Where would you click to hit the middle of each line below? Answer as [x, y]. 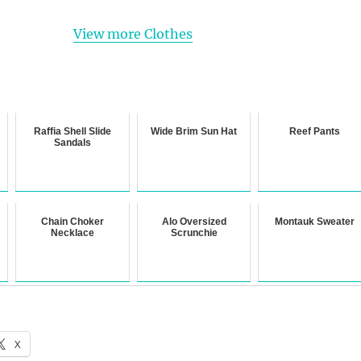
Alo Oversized [194, 222]
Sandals [73, 143]
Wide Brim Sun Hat [194, 132]
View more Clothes [133, 34]
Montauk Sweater [315, 222]
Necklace [73, 233]
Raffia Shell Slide [73, 132]
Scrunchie [194, 233]
